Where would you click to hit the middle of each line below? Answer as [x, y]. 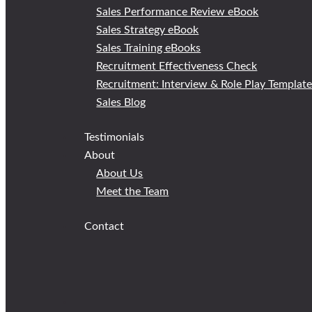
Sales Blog [121, 102]
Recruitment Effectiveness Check [177, 66]
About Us [120, 173]
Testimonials [115, 137]
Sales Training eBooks [149, 48]
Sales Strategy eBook [148, 30]
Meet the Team [133, 192]
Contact [104, 226]
